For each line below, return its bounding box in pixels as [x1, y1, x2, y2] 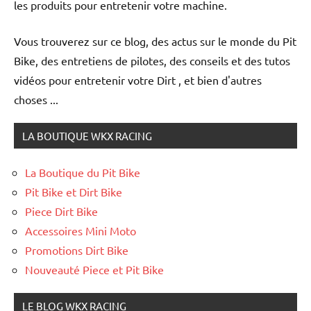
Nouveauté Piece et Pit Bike [25, 262, 164, 276]
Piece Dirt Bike [25, 203, 98, 218]
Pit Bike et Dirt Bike [25, 184, 122, 199]
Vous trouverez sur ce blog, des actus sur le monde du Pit [14, 33, 296, 48]
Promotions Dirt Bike [25, 242, 128, 257]
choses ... [14, 92, 58, 106]
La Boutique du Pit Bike [25, 165, 140, 179]
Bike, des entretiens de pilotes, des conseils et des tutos [14, 53, 290, 67]
